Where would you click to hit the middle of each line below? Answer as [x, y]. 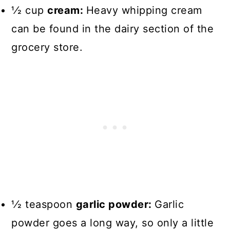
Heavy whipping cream [144, 10]
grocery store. [49, 47]
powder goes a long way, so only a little [113, 223]
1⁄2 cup [30, 10]
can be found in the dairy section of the [113, 29]
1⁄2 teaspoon [44, 204]
